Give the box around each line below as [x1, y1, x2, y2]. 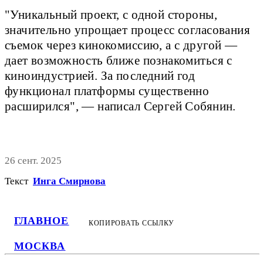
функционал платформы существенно [5, 84, 210, 97]
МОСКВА [14, 240, 66, 252]
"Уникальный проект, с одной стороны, [5, 8, 217, 21]
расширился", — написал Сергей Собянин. [5, 99, 236, 113]
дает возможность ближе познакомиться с [5, 53, 232, 67]
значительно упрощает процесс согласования [5, 23, 251, 36]
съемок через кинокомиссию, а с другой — [5, 38, 238, 52]
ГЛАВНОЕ [14, 215, 69, 227]
